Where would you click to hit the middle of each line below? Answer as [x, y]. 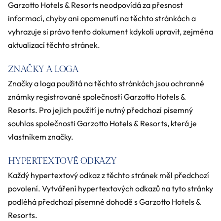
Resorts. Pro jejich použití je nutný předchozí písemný [100, 110]
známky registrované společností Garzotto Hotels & [97, 97]
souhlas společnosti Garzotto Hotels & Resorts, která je [102, 124]
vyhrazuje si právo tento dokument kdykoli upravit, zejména [110, 32]
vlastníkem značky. [41, 137]
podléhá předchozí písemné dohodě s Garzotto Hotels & [104, 202]
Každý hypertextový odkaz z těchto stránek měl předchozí [109, 175]
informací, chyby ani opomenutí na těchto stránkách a [102, 18]
